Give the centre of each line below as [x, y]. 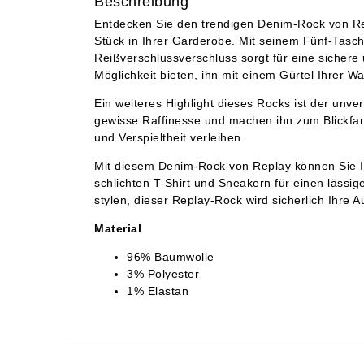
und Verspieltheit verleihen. [169, 137]
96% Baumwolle [171, 256]
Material [118, 228]
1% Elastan [158, 290]
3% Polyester [163, 273]
